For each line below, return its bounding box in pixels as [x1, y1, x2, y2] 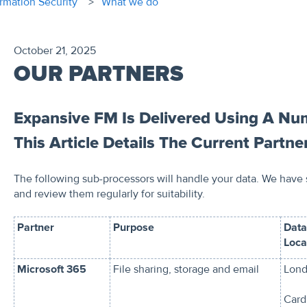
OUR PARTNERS [13, 60, 184, 88]
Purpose [112, 221, 154, 235]
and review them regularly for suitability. [13, 186, 208, 201]
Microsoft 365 [16, 262, 86, 277]
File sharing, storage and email [112, 262, 259, 277]
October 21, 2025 [13, 43, 96, 58]
